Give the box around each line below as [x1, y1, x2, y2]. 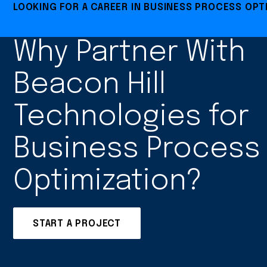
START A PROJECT [33, 218, 121, 229]
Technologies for [13, 103, 249, 132]
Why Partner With [13, 38, 246, 68]
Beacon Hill [13, 70, 166, 100]
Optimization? [13, 167, 202, 197]
